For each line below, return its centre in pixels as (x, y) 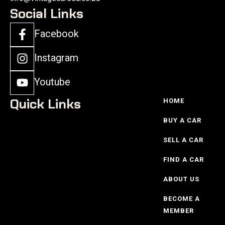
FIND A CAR (183, 159)
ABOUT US (181, 179)
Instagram (56, 58)
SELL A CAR (183, 140)
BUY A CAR (182, 120)
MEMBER (178, 210)
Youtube (52, 82)
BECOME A (181, 198)
